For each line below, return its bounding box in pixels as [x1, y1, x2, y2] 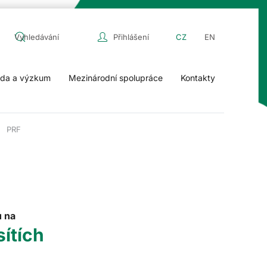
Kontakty [181, 73, 215, 83]
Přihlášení [113, 32, 149, 42]
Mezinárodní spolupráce [69, 73, 163, 83]
